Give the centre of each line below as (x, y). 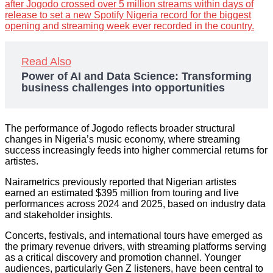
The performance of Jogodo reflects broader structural (120, 129)
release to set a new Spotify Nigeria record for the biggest (128, 15)
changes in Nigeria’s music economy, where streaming (122, 140)
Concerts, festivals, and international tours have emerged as (134, 236)
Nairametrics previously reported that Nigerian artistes (121, 182)
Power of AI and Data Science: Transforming (136, 76)
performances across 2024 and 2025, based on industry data (135, 204)
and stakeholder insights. (59, 215)
